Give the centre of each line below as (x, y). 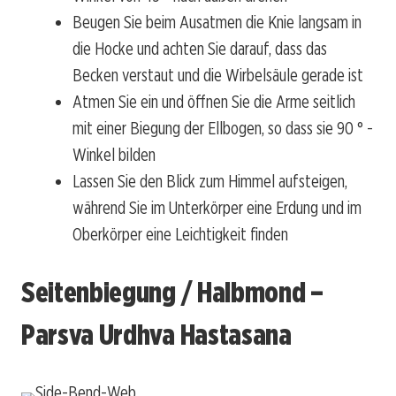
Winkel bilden (114, 155)
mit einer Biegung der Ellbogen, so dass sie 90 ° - (223, 129)
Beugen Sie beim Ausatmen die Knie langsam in (217, 23)
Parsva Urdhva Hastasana (156, 334)
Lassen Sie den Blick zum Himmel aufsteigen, (210, 182)
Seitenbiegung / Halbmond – (172, 292)
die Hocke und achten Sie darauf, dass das (200, 49)
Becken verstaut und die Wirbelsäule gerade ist (218, 76)
